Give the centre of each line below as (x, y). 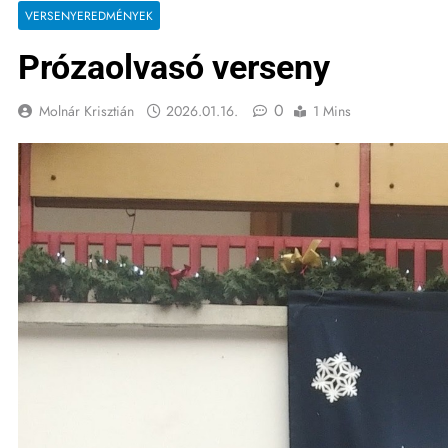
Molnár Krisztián (86, 111)
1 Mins (332, 111)
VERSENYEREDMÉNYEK (89, 15)
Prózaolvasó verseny (174, 67)
